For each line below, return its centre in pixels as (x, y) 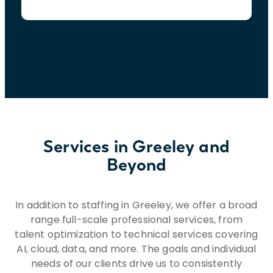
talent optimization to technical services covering (136, 234)
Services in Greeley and (136, 146)
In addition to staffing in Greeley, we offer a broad (136, 205)
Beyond (136, 164)
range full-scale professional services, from (136, 219)
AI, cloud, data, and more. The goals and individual (136, 249)
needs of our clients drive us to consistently (136, 263)
